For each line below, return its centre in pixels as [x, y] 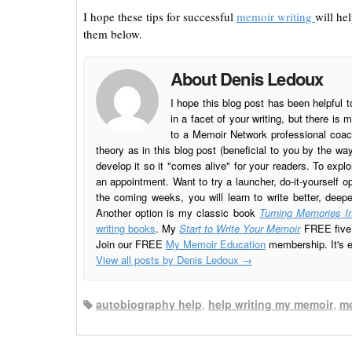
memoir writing [275, 16]
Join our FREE [130, 244]
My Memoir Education [215, 244]
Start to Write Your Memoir [240, 228]
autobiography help [148, 304]
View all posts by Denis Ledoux [169, 259]
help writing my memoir [270, 304]
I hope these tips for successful [159, 16]
